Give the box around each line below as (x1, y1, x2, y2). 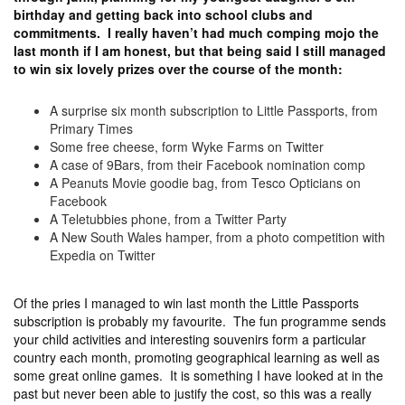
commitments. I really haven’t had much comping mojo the (14, 24, 379, 42)
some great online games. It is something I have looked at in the (14, 366, 383, 384)
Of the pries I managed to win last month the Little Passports (14, 294, 359, 312)
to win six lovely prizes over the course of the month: (14, 60, 343, 78)
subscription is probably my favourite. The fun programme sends (14, 312, 386, 330)
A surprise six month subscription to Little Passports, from (50, 101, 378, 119)
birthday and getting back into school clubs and (14, 5, 313, 24)
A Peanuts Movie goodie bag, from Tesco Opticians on (50, 174, 361, 192)
